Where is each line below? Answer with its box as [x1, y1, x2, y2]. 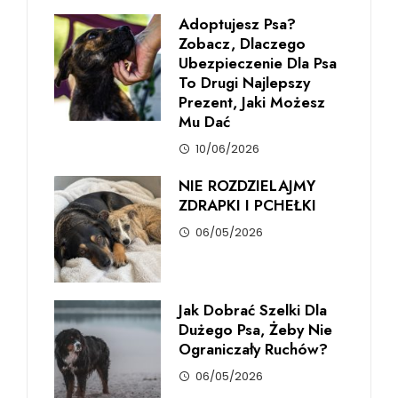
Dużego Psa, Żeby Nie [179, 319, 332, 341]
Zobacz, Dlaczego [179, 33, 306, 55]
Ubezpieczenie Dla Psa [179, 52, 337, 75]
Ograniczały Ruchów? [179, 338, 328, 361]
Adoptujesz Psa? [179, 13, 296, 36]
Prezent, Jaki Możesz [179, 92, 325, 114]
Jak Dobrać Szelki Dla [179, 299, 327, 322]
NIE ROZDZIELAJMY [179, 175, 315, 197]
